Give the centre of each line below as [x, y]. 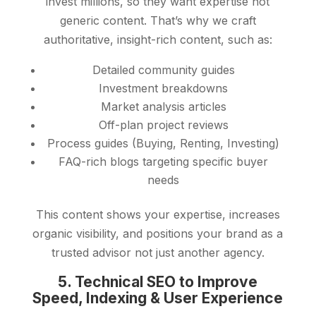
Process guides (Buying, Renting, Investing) [164, 144]
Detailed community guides [163, 70]
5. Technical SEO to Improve [158, 282]
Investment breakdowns [164, 89]
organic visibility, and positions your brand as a [158, 234]
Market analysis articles [163, 107]
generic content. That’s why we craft [158, 21]
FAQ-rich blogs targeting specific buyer [164, 162]
